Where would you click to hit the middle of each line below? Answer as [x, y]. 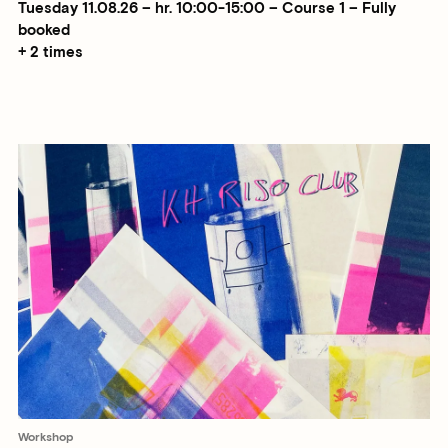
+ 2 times [50, 53]
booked [44, 31]
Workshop [45, 438]
